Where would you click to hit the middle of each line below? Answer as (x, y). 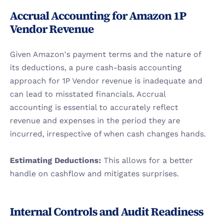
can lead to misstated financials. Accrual (88, 94)
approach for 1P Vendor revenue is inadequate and (106, 81)
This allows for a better (147, 160)
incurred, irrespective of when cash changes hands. (108, 134)
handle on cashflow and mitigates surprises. (94, 174)
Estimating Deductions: (55, 160)
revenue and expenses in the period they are (95, 121)
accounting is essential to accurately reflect (94, 107)
